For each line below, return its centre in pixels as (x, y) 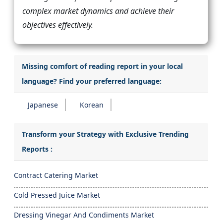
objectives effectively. (58, 25)
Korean (92, 105)
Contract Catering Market (56, 175)
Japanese (43, 105)
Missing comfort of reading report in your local (102, 66)
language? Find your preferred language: (92, 81)
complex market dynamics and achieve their (98, 11)
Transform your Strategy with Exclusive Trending (105, 134)
